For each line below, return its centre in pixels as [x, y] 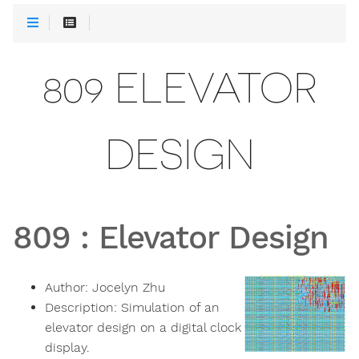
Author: [69, 288]
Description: [83, 308]
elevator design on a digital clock [143, 328]
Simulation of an [170, 308]
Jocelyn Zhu [129, 288]
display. [67, 348]
